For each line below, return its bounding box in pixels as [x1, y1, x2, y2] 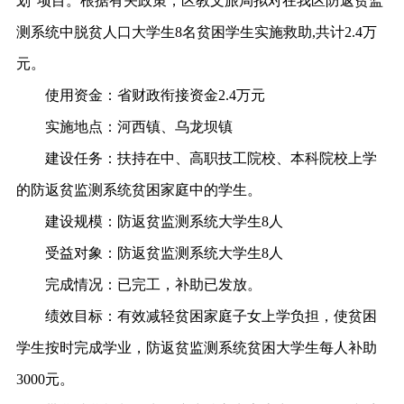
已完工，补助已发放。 [116, 277, 262, 292]
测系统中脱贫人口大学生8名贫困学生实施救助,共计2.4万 [15, 24, 377, 40]
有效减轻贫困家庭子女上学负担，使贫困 [116, 308, 377, 324]
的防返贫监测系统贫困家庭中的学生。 [15, 182, 262, 197]
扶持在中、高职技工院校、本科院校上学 [116, 151, 377, 166]
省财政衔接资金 [116, 87, 218, 103]
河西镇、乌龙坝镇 [116, 119, 233, 134]
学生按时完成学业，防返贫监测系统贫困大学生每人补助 [15, 340, 377, 355]
